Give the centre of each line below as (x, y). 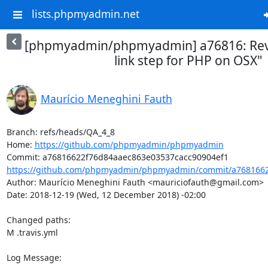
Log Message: (34, 258)
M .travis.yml (32, 232)
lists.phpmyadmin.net (85, 14)
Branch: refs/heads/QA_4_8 (60, 132)
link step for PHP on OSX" (188, 60)
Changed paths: (39, 220)
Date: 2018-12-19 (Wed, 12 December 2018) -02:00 (106, 195)
